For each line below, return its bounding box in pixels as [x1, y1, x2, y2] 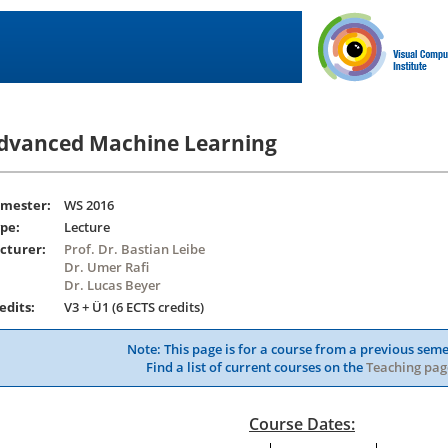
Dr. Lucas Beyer [64, 276, 161, 295]
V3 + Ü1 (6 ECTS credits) [64, 298, 204, 317]
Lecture [64, 218, 110, 237]
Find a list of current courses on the [146, 358, 366, 377]
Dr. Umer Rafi [64, 258, 149, 277]
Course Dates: [249, 413, 355, 436]
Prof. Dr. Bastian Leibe [64, 240, 205, 259]
